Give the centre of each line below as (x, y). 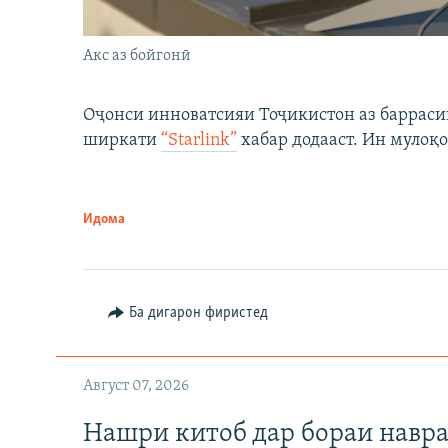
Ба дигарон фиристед (198, 313)
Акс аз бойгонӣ (137, 56)
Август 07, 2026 (136, 386)
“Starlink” (199, 141)
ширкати (122, 141)
